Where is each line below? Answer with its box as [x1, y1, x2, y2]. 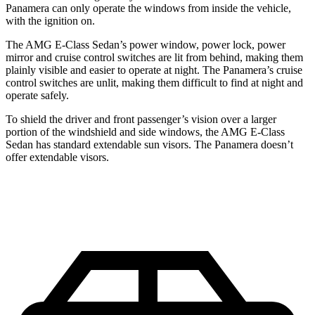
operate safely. [6, 89, 69, 101]
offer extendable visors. [6, 151, 109, 163]
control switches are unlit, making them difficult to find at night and [6, 77, 303, 89]
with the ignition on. [6, 15, 95, 27]
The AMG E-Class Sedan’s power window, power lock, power [6, 39, 285, 51]
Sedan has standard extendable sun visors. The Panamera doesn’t [6, 139, 293, 150]
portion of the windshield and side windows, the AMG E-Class [6, 126, 285, 138]
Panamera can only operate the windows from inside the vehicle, [6, 2, 291, 14]
